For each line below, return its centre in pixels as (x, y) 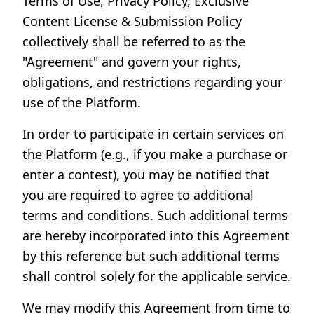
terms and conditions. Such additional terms (155, 215)
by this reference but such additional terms (151, 256)
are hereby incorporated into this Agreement (156, 235)
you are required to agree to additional (138, 195)
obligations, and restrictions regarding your (152, 82)
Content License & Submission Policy (132, 21)
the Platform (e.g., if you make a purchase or (155, 154)
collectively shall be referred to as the (134, 41)
